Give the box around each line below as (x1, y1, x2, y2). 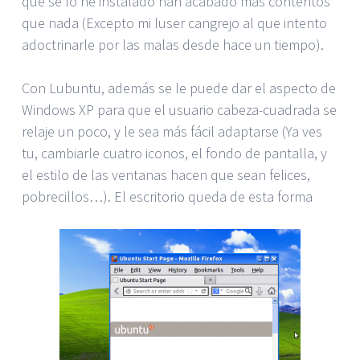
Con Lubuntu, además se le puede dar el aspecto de (22, 78, 336, 97)
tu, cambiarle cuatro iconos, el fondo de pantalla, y (22, 143, 327, 162)
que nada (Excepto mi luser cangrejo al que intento (22, 13, 327, 32)
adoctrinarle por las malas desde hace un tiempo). (22, 35, 324, 54)
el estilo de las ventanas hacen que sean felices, (22, 165, 310, 184)
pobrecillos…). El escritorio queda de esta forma (22, 186, 313, 206)
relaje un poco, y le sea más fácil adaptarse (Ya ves (22, 121, 322, 141)
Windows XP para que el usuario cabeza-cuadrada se (22, 100, 337, 119)
